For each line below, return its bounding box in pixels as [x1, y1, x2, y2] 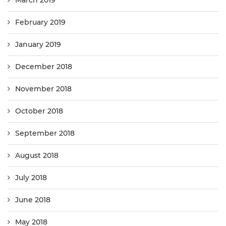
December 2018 [15, 62, 72, 72]
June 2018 [15, 195, 50, 205]
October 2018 [15, 106, 63, 116]
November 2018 [15, 84, 72, 94]
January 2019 [15, 40, 61, 49]
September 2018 [15, 129, 75, 138]
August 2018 [15, 151, 59, 160]
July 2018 [15, 173, 47, 183]
